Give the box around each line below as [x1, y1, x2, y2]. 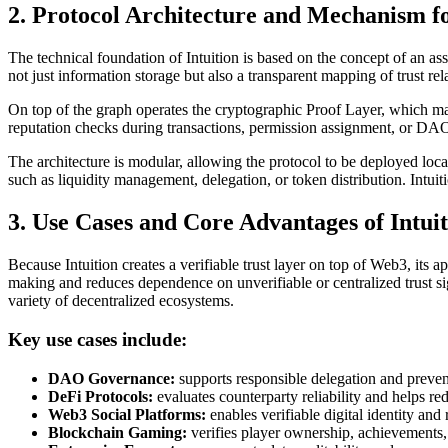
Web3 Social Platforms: [48, 405, 206, 423]
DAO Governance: [48, 369, 175, 387]
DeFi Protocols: [48, 387, 153, 405]
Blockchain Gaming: [48, 423, 187, 441]
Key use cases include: [8, 328, 187, 350]
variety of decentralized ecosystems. [8, 292, 234, 310]
